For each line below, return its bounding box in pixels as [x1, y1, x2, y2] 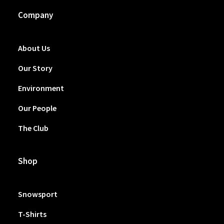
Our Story [18, 63, 52, 73]
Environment [18, 83, 64, 93]
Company [18, 9, 53, 20]
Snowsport [18, 189, 57, 199]
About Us [18, 43, 50, 53]
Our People [18, 103, 56, 113]
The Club [18, 123, 48, 133]
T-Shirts [18, 209, 46, 219]
